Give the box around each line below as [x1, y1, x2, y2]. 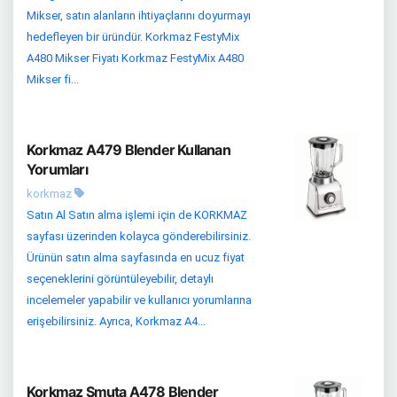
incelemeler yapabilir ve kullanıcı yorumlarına [27, 292, 252, 307]
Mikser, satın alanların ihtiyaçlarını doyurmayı [27, 8, 251, 22]
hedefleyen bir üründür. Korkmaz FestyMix [27, 29, 239, 43]
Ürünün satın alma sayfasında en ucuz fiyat [27, 250, 245, 264]
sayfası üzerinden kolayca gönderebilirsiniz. [27, 229, 251, 243]
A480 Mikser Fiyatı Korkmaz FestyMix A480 [27, 51, 244, 65]
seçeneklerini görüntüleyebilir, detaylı [27, 271, 214, 285]
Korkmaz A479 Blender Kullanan [27, 140, 230, 159]
